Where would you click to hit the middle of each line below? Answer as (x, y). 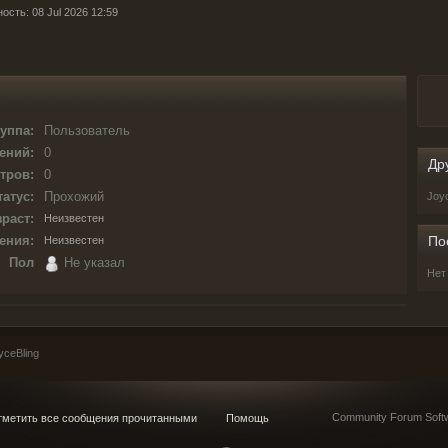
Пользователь (87, 130)
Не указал (92, 262)
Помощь (247, 417)
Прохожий (74, 196)
